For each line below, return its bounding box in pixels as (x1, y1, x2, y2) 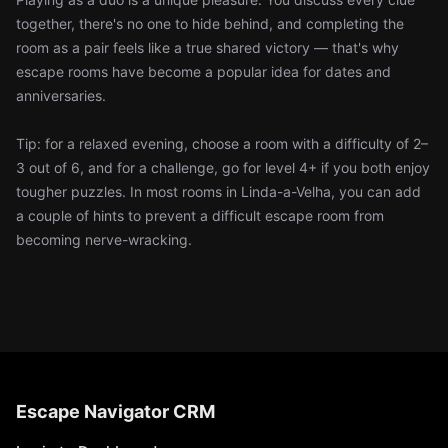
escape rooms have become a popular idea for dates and (16, 63, 391, 80)
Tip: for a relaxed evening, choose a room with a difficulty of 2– (16, 135, 428, 152)
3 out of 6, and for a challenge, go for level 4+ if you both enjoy (16, 159, 430, 176)
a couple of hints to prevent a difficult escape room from (16, 207, 384, 224)
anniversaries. (16, 87, 106, 104)
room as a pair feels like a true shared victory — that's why (16, 39, 399, 56)
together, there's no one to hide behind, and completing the (16, 15, 404, 32)
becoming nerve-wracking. (16, 231, 192, 248)
